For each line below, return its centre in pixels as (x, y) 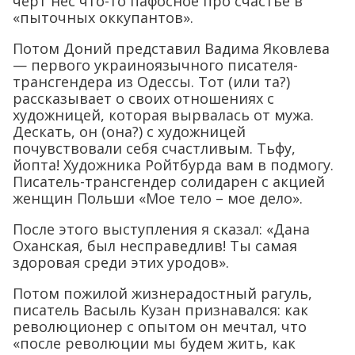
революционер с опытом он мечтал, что (160, 326)
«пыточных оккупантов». (103, 17)
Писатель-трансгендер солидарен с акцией (169, 181)
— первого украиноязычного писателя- (155, 65)
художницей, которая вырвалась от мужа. (163, 115)
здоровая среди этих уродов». (121, 262)
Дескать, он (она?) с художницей (129, 131)
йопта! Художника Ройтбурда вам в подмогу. (173, 164)
